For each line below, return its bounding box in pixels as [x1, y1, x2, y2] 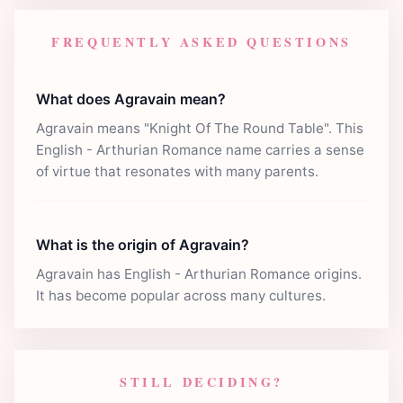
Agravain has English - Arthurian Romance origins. [36, 264, 362, 282]
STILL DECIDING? [120, 372, 283, 391]
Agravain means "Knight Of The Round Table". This [36, 119, 363, 137]
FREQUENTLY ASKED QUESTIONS [51, 31, 352, 51]
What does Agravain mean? [36, 89, 226, 108]
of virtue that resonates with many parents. [36, 162, 318, 180]
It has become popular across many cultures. [36, 286, 326, 304]
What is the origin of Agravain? [36, 235, 249, 254]
